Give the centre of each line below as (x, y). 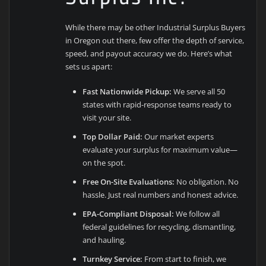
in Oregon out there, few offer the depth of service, (155, 40)
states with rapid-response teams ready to (157, 104)
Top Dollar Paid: (113, 137)
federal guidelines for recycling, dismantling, (159, 227)
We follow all (197, 214)
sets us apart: (89, 66)
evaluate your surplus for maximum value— (160, 150)
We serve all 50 (199, 91)
